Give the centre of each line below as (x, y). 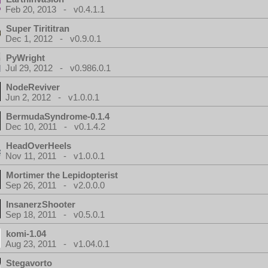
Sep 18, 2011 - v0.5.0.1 (55, 214)
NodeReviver (33, 87)
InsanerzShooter (41, 204)
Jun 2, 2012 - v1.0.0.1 (52, 97)
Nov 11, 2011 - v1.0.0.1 (55, 156)
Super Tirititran (38, 28)
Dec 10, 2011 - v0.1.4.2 (55, 127)
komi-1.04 (26, 234)
